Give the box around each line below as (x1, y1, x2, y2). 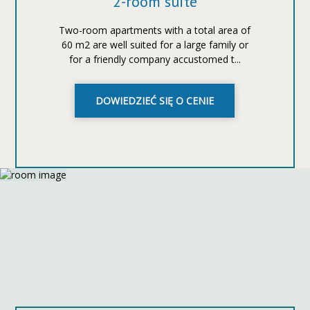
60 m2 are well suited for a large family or (61, 38, 248, 51)
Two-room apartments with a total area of (59, 24, 251, 37)
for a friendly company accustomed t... (69, 53, 241, 66)
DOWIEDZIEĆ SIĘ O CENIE (95, 94, 215, 107)
